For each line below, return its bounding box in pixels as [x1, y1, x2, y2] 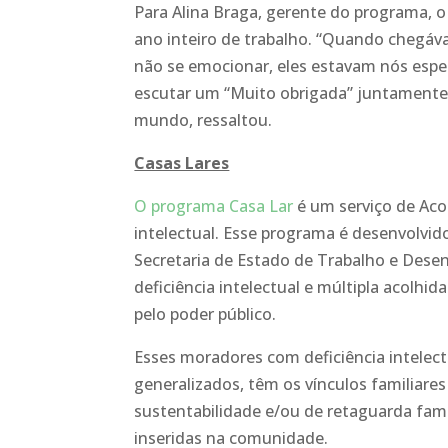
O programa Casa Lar [134, 195, 294, 217]
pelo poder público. [134, 303, 277, 325]
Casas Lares [134, 152, 230, 174]
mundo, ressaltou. [134, 109, 273, 131]
